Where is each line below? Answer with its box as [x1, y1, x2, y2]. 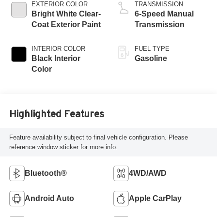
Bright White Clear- [31, 10, 101, 18]
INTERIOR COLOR [31, 45, 85, 53]
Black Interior [31, 54, 80, 63]
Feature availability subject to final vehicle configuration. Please [9, 133, 188, 141]
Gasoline [135, 54, 167, 63]
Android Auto [24, 194, 74, 202]
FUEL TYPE [135, 45, 170, 53]
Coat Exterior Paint [31, 20, 101, 29]
